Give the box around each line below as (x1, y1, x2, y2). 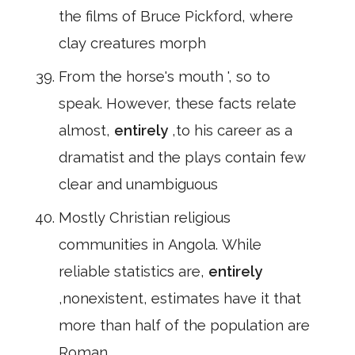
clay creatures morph (59, 35, 206, 52)
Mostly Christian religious (59, 209, 231, 226)
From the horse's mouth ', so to (59, 68, 270, 85)
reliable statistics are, (59, 263, 208, 280)
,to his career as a (172, 122, 292, 139)
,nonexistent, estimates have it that (59, 290, 301, 307)
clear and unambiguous (59, 176, 218, 193)
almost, (59, 122, 114, 139)
